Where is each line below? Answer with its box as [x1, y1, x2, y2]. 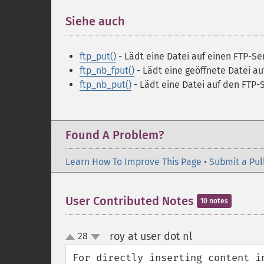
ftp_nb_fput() [80, 65, 134, 76]
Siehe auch [65, 14, 125, 28]
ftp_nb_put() [80, 79, 131, 90]
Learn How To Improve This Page [65, 156, 202, 167]
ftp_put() [80, 51, 116, 62]
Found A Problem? [65, 128, 164, 142]
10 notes [200, 197, 228, 205]
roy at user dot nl [109, 230, 192, 243]
